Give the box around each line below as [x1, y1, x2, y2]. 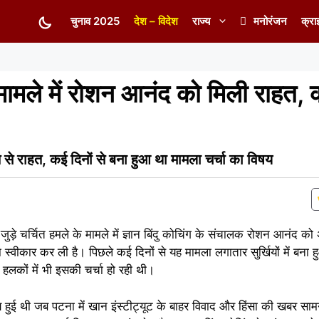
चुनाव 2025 [70, 14, 120, 28]
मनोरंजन [253, 14, 287, 28]
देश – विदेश [134, 14, 178, 28]
